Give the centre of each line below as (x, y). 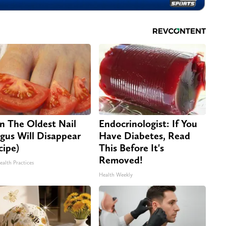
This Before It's (131, 148)
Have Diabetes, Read (145, 135)
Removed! (121, 160)
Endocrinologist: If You (148, 123)
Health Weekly (116, 175)
